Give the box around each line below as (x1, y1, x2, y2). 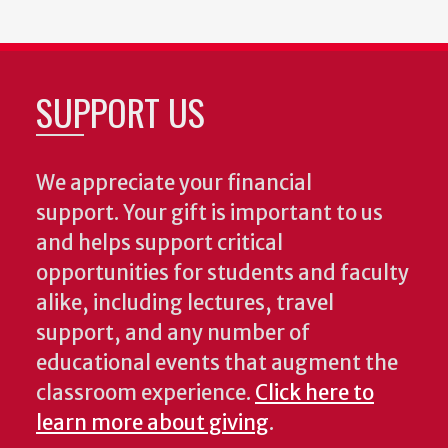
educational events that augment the (36, 349, 398, 376)
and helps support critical (36, 229, 283, 256)
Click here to (255, 379, 374, 406)
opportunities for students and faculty (36, 259, 409, 286)
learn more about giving (36, 409, 269, 436)
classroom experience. (36, 379, 255, 406)
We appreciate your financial (36, 169, 312, 196)
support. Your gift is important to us (36, 199, 383, 226)
